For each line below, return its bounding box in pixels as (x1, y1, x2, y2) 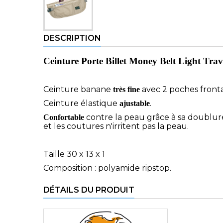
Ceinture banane (43, 85, 113, 95)
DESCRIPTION (43, 33, 101, 43)
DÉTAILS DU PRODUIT (43, 185, 134, 195)
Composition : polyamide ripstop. (43, 163, 171, 173)
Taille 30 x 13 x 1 (43, 149, 105, 159)
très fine (113, 85, 140, 94)
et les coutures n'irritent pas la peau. (43, 121, 189, 131)
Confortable (43, 113, 86, 122)
